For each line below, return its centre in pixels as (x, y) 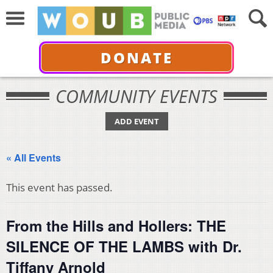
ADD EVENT (136, 121)
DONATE (136, 57)
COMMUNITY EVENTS (136, 96)
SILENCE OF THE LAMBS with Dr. (124, 246)
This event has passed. (59, 187)
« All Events (34, 158)
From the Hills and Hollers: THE (116, 225)
